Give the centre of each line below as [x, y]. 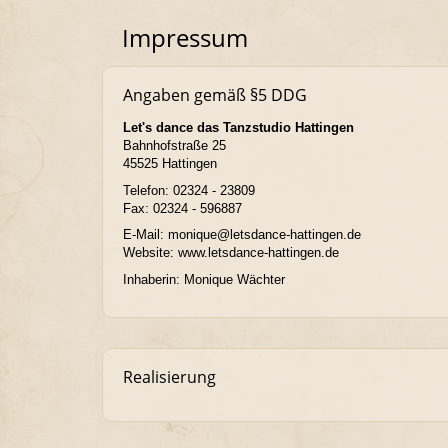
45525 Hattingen [170, 163]
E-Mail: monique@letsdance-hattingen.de [242, 234]
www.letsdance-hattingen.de [258, 252]
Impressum [185, 37]
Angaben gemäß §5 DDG [215, 95]
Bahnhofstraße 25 [174, 145]
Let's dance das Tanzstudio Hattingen [238, 127]
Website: [150, 252]
